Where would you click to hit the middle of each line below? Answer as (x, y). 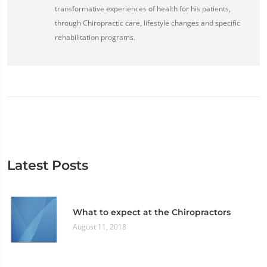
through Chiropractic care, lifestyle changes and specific (148, 23)
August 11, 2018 (100, 227)
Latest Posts (48, 165)
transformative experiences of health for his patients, (143, 9)
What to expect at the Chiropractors (152, 212)
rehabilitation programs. (95, 37)
